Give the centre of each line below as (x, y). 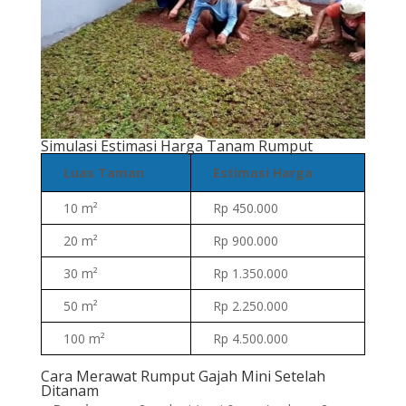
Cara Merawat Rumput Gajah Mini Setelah (183, 377)
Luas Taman (103, 173)
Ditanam (69, 391)
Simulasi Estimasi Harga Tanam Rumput (176, 146)
